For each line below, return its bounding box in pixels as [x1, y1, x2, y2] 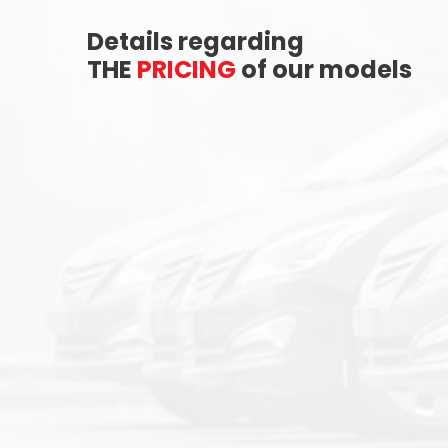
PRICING [137, 53, 236, 86]
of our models [236, 53, 412, 86]
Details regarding [87, 25, 304, 58]
